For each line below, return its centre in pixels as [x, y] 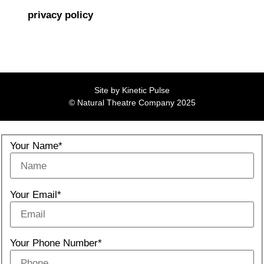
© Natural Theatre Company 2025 [132, 103]
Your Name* [36, 146]
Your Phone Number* [56, 243]
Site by [108, 90]
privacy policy [60, 15]
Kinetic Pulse [146, 90]
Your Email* [35, 194]
